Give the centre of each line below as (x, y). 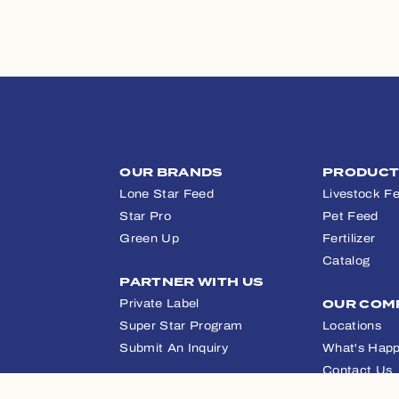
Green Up (149, 238)
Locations (352, 326)
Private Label (159, 303)
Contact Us (358, 370)
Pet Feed (350, 216)
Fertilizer (349, 238)
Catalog (346, 260)
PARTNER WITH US (192, 282)
